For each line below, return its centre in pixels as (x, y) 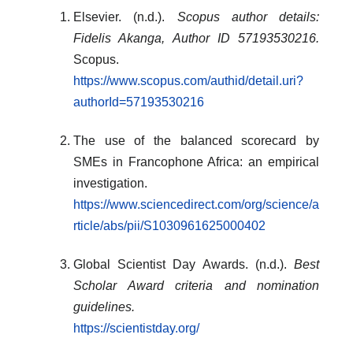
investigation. (110, 183)
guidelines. (104, 307)
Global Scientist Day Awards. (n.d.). (184, 264)
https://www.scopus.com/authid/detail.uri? (188, 80)
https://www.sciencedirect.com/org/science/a (196, 204)
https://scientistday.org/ (136, 328)
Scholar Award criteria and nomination (196, 285)
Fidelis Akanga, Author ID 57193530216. (196, 38)
